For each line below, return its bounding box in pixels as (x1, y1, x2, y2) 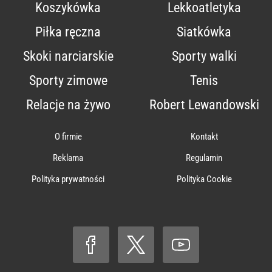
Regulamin (186, 152, 222, 164)
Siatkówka (177, 24, 231, 40)
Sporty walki (171, 49, 237, 64)
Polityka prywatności (32, 174, 104, 185)
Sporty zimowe (29, 73, 107, 89)
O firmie (54, 131, 82, 143)
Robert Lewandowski (149, 97, 259, 113)
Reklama (53, 152, 83, 164)
